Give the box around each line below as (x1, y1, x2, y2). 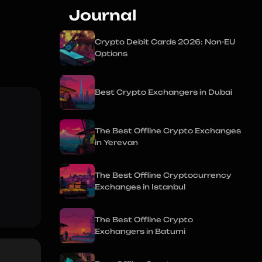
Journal (69, 6, 136, 24)
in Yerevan (95, 138, 138, 147)
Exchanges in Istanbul (95, 182, 185, 191)
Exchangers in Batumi (95, 227, 185, 236)
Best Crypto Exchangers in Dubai (95, 88, 232, 96)
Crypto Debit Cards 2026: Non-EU (95, 37, 235, 46)
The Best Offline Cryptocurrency (95, 171, 232, 180)
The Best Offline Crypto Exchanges (95, 126, 241, 135)
